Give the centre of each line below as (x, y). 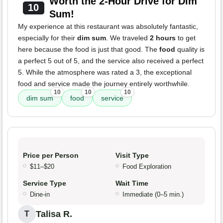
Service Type (45, 183)
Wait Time (132, 183)
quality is (190, 50)
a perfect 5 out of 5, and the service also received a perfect (111, 61)
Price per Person (51, 156)
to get (186, 38)
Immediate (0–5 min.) (153, 195)
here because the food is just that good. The (89, 50)
